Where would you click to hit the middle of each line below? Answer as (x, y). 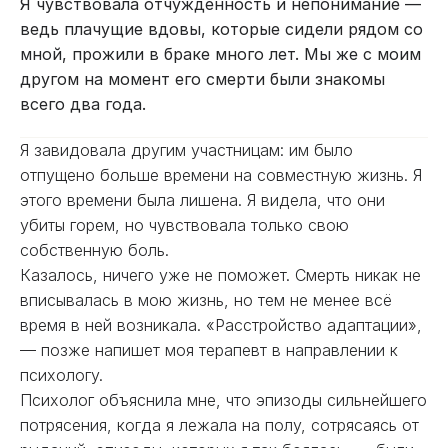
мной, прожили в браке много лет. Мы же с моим (220, 54)
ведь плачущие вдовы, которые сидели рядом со (221, 29)
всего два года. (83, 104)
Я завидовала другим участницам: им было (186, 150)
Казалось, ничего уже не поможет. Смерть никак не (220, 275)
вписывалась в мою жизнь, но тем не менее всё (206, 300)
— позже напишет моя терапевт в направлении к (209, 350)
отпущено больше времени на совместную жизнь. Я (221, 175)
